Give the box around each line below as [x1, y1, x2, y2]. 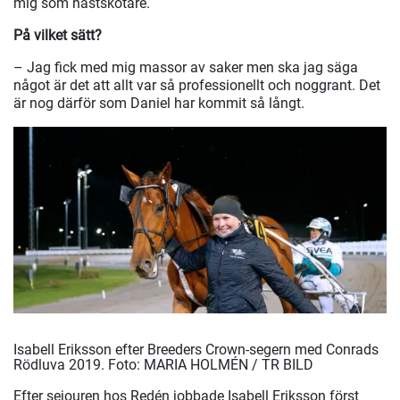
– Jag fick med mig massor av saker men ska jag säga [13, 59, 358, 77]
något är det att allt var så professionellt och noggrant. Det [13, 77, 380, 95]
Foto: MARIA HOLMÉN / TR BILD [108, 356, 313, 374]
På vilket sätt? [13, 27, 102, 45]
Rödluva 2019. [13, 356, 108, 374]
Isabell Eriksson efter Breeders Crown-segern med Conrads [13, 341, 379, 359]
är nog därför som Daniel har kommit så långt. [13, 95, 304, 112]
